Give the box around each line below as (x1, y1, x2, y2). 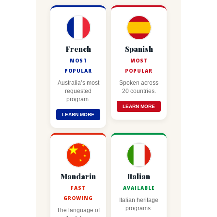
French (65, 44, 91, 54)
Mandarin (61, 171, 96, 181)
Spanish (124, 44, 153, 54)
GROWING (63, 195, 93, 201)
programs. (125, 205, 152, 211)
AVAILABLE (123, 185, 155, 191)
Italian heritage (119, 197, 158, 203)
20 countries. (122, 88, 156, 94)
